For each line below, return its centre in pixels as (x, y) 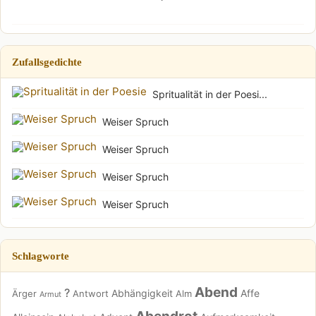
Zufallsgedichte (47, 61)
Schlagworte (41, 255)
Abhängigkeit (142, 293)
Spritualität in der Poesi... (210, 94)
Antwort (91, 293)
